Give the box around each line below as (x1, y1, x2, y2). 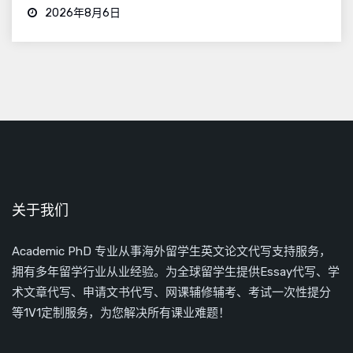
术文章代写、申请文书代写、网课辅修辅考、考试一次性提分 (12, 285, 331, 300)
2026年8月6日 (43, 6, 121, 20)
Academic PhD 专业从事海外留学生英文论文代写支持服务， (12, 244, 331, 259)
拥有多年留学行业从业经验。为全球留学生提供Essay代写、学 (12, 265, 340, 280)
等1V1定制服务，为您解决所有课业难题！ (12, 306, 230, 321)
